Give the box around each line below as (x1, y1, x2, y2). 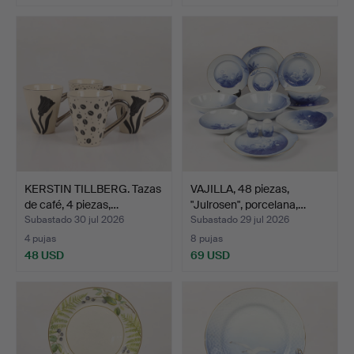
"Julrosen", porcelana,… (190, 197, 306, 212)
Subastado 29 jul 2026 (190, 213, 289, 226)
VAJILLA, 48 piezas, (190, 181, 289, 196)
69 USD (190, 247, 230, 262)
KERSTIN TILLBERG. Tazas (24, 181, 161, 196)
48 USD (24, 247, 64, 262)
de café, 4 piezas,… (24, 197, 119, 212)
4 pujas (24, 232, 56, 245)
